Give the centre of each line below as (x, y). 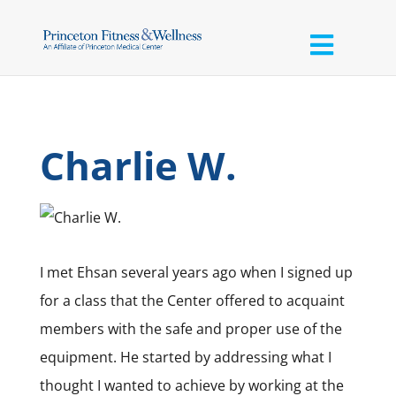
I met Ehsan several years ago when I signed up (196, 272)
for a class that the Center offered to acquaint (192, 300)
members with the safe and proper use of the (190, 328)
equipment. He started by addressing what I (185, 357)
